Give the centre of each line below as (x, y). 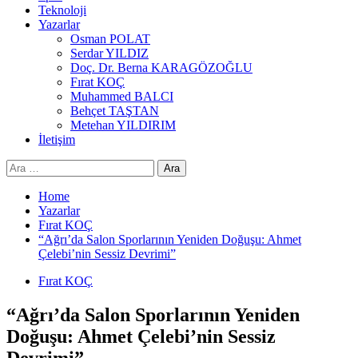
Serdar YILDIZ (109, 53)
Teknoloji (62, 10)
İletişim (57, 139)
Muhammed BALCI (122, 96)
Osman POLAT (110, 39)
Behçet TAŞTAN (115, 111)
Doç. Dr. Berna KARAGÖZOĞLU (161, 68)
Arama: (24, 166)
